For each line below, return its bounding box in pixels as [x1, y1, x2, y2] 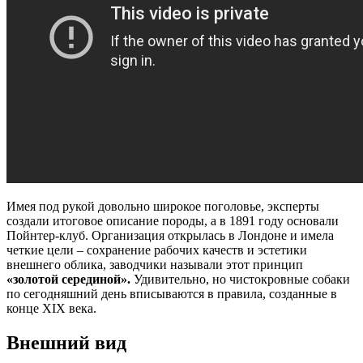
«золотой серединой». [6, 271, 130, 286]
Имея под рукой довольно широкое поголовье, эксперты [6, 199, 319, 213]
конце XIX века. [6, 301, 96, 315]
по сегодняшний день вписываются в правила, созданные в [6, 286, 337, 301]
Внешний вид [6, 331, 126, 353]
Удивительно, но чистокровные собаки [130, 271, 350, 286]
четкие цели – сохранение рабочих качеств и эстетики [6, 242, 307, 257]
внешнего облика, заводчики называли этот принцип [6, 257, 303, 271]
